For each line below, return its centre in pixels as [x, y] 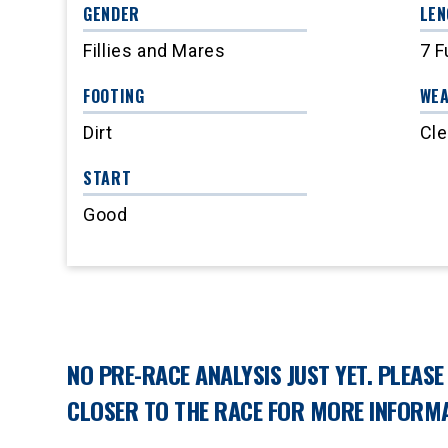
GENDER [111, 14]
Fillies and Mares [154, 51]
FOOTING [114, 96]
